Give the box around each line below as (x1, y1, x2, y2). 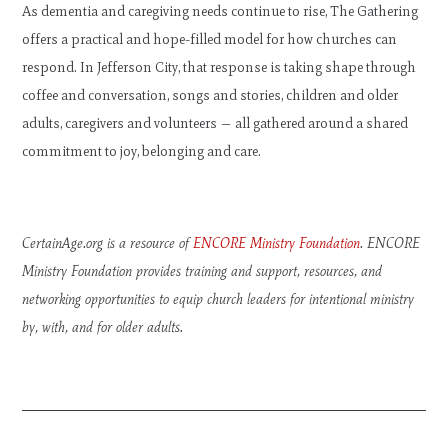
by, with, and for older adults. (22, 318, 188, 336)
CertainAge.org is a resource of (22, 234, 194, 252)
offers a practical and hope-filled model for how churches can (22, 30, 398, 48)
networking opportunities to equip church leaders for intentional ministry (22, 290, 415, 308)
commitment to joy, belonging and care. (22, 142, 262, 160)
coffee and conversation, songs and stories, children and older (22, 86, 399, 104)
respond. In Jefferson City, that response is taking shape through (22, 58, 417, 76)
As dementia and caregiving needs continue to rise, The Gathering (22, 2, 419, 20)
